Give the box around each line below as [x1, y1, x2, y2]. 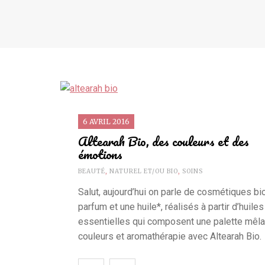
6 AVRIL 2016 [83, 117, 130, 127]
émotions [78, 144, 122, 165]
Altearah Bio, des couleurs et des [78, 131, 249, 152]
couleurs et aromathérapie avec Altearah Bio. [78, 231, 261, 243]
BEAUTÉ [78, 167, 105, 176]
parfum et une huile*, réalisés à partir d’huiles [78, 201, 264, 213]
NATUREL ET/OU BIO [109, 167, 178, 176]
